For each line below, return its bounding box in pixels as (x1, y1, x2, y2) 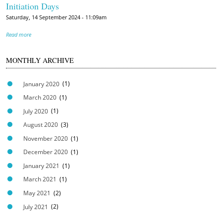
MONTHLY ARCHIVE (6, 55, 74, 65)
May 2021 (23, 189, 51, 197)
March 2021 (23, 175, 56, 184)
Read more (6, 31, 31, 38)
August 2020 (23, 120, 58, 129)
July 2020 (23, 107, 48, 115)
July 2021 (23, 202, 48, 211)
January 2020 (23, 79, 59, 88)
